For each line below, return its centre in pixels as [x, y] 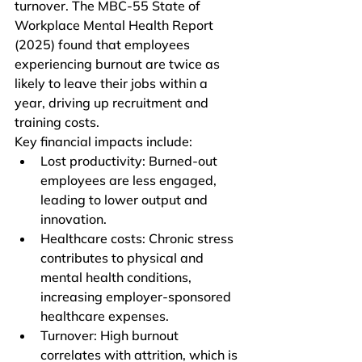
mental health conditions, [118, 277]
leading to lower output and [126, 200]
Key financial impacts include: [103, 141]
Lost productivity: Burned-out [130, 161]
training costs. [57, 122]
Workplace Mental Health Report [116, 25]
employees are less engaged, [130, 180]
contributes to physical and [124, 258]
